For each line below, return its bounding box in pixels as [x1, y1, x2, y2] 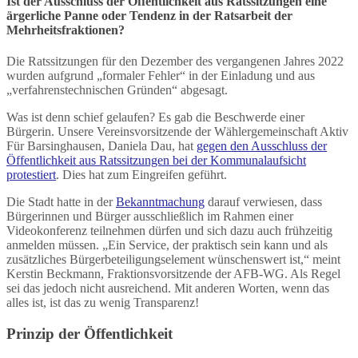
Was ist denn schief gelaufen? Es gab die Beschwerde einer [6, 110, 304, 125]
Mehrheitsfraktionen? [6, 23, 125, 38]
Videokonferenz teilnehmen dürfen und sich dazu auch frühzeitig [6, 224, 332, 238]
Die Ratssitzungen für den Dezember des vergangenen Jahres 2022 [6, 54, 344, 69]
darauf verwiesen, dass [205, 195, 322, 209]
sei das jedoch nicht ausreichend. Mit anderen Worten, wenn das [6, 281, 329, 296]
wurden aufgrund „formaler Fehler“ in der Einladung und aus [6, 69, 315, 83]
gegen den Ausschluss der [197, 139, 327, 153]
